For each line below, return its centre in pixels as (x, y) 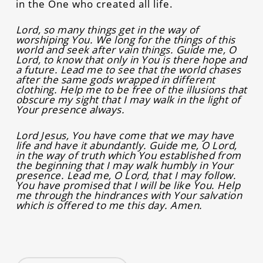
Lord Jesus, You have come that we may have (125, 135)
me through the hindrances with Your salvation (129, 195)
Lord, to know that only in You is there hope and (131, 60)
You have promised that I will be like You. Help (128, 185)
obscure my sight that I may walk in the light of (128, 100)
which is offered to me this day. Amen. (109, 205)
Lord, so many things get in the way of (107, 30)
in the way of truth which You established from (128, 155)
